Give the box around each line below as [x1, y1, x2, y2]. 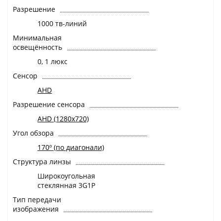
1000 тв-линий [37, 19, 87, 29]
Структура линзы [13, 157, 71, 167]
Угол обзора [13, 128, 54, 138]
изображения [13, 204, 59, 214]
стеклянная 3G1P [37, 181, 95, 190]
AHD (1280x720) [37, 114, 89, 124]
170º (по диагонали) [37, 143, 104, 152]
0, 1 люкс [37, 57, 68, 67]
